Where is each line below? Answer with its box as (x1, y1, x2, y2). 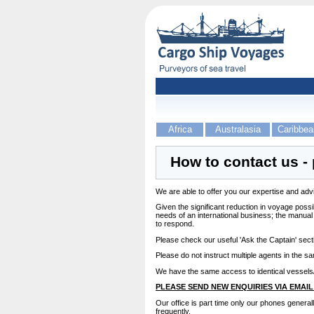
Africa (168, 124, 192, 135)
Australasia (214, 124, 261, 135)
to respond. (156, 219, 194, 228)
